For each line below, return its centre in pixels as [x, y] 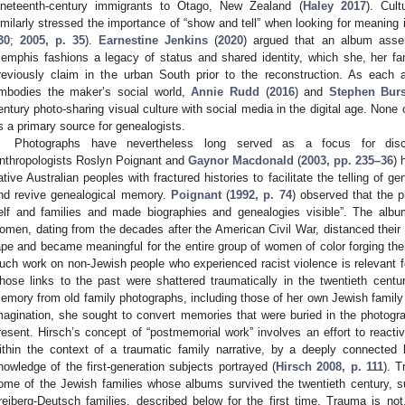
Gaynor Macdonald [241, 160]
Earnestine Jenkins [154, 40]
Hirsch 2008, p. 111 [329, 366]
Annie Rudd [225, 91]
